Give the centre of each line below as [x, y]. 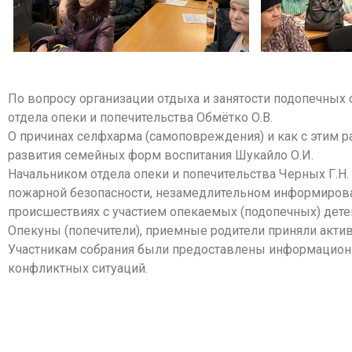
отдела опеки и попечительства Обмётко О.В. [140, 118]
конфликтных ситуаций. [78, 269]
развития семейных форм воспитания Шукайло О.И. [161, 156]
